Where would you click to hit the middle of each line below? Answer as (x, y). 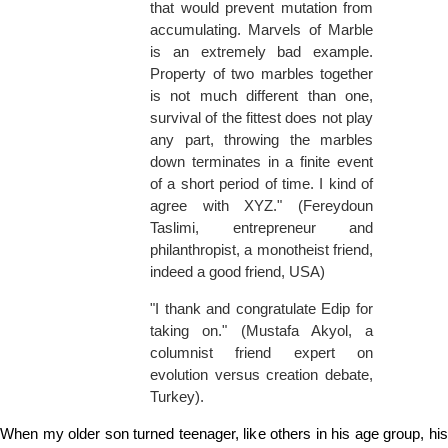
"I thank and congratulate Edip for (261, 309)
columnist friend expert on (261, 353)
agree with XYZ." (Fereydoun (261, 206)
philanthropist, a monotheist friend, (261, 250)
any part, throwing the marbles (261, 140)
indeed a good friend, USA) (237, 272)
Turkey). (177, 397)
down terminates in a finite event (261, 162)
